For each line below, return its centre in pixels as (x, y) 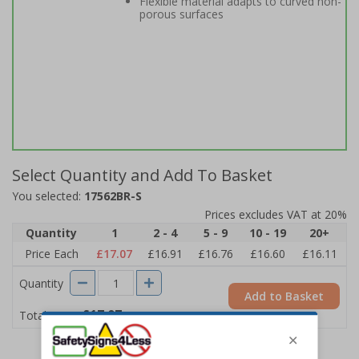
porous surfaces (182, 14)
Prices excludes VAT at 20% (276, 214)
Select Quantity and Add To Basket (142, 175)
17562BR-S (113, 196)
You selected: (48, 196)
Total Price (47, 315)
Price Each (51, 254)
